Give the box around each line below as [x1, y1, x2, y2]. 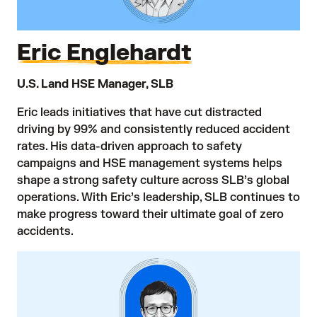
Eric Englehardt [17, 38, 192, 67]
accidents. [17, 224, 74, 238]
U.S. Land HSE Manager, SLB [17, 76, 173, 91]
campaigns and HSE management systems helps [17, 156, 282, 171]
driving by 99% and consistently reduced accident [17, 122, 290, 137]
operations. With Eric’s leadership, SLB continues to [17, 190, 300, 204]
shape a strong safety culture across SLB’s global [17, 173, 289, 188]
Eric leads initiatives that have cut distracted [17, 105, 262, 120]
